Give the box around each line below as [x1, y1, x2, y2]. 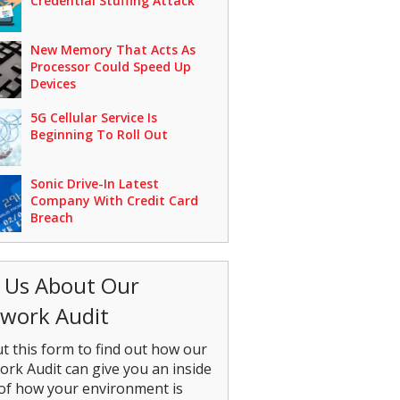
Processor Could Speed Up [29, 58, 191, 75]
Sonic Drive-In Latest [29, 174, 159, 192]
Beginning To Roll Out [29, 125, 168, 143]
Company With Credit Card [29, 191, 198, 209]
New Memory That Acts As [29, 41, 196, 58]
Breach [29, 208, 73, 226]
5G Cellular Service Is [29, 108, 157, 126]
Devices [29, 75, 76, 92]
